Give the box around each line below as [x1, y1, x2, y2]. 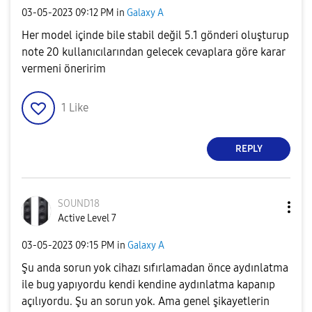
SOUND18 [58, 197, 100, 210]
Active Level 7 [58, 212, 116, 224]
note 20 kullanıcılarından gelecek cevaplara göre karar [22, 45, 285, 58]
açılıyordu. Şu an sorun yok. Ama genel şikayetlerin [22, 294, 270, 308]
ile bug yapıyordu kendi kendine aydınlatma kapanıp [22, 277, 275, 291]
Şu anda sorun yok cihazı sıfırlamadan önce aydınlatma [22, 260, 288, 274]
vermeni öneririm [22, 61, 106, 75]
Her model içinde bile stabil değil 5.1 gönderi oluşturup [22, 28, 289, 42]
